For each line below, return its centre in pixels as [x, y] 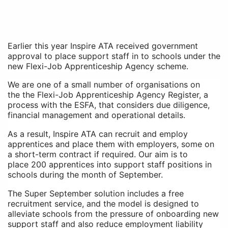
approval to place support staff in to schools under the [114, 56]
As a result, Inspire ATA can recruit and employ [98, 134]
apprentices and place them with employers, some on [111, 144]
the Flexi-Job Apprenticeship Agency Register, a [115, 95]
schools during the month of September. [85, 175]
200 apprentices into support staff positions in [121, 164]
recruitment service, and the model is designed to [103, 204]
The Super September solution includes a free [96, 193]
